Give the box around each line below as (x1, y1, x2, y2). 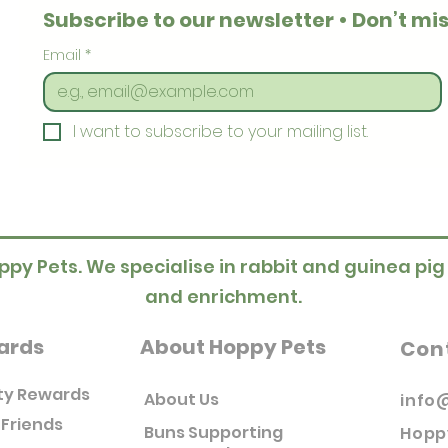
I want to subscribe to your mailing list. (73, 119, 368, 143)
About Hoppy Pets (140, 332, 326, 361)
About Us (144, 387, 219, 411)
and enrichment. (145, 283, 302, 309)
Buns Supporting (144, 420, 283, 444)
